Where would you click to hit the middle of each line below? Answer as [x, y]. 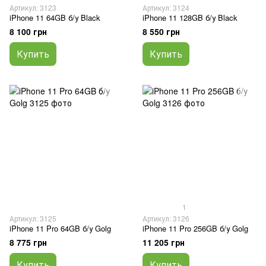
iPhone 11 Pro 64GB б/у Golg [60, 228]
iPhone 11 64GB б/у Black [55, 18]
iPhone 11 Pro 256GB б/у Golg [195, 228]
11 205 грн [164, 242]
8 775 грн [28, 242]
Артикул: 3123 [33, 7]
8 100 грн [28, 31]
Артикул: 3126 [166, 218]
